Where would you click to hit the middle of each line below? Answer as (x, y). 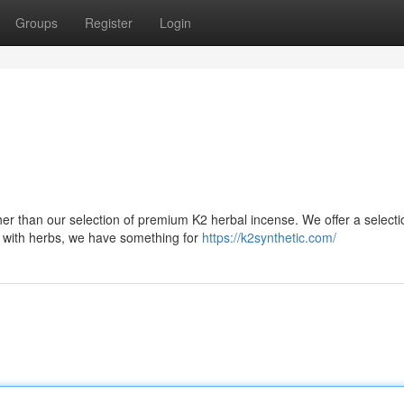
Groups (37, 23)
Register (109, 23)
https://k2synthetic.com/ (269, 237)
